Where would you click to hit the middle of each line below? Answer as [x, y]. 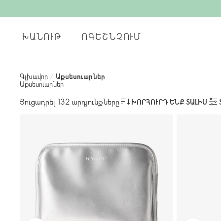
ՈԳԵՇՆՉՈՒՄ [111, 36]
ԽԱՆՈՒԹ [42, 36]
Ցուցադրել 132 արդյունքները [70, 101]
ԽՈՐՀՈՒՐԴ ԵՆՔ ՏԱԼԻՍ [169, 102]
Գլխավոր [34, 76]
